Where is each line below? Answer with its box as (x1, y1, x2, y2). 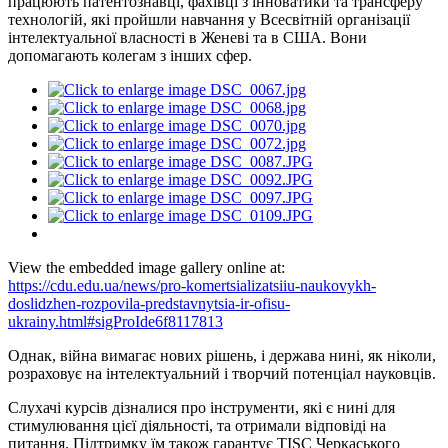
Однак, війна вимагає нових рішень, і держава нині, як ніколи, (8, 346, 436, 364)
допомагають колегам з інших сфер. (8, 46, 252, 64)
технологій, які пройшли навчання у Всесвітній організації (8, 10, 410, 28)
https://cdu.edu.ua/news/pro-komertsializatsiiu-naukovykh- (8, 276, 376, 294)
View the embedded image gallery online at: (8, 258, 285, 276)
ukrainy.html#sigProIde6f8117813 (8, 312, 223, 330)
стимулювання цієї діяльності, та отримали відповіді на (8, 416, 386, 434)
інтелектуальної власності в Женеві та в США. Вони (8, 28, 367, 46)
